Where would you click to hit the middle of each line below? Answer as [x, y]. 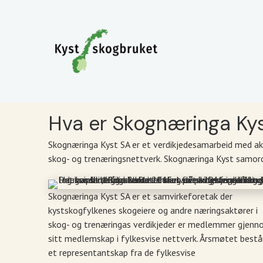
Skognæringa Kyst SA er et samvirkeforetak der [140, 196]
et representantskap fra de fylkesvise [122, 252]
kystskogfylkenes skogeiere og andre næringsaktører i [153, 210]
